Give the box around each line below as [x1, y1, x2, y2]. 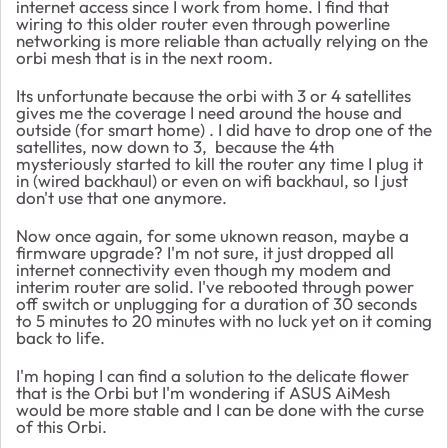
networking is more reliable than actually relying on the [16, 29, 428, 51]
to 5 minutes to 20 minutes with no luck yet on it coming [16, 309, 432, 331]
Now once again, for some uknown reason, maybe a [16, 224, 409, 246]
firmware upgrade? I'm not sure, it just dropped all [16, 241, 394, 263]
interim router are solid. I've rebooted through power [16, 275, 414, 297]
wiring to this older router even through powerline [16, 12, 390, 34]
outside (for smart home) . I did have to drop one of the [16, 118, 432, 140]
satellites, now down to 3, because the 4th [16, 135, 334, 157]
